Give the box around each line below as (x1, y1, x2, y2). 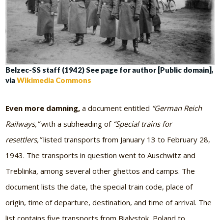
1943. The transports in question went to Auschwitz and (5, 150, 196, 160)
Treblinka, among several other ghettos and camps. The (5, 165, 195, 176)
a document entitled (82, 103, 152, 113)
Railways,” (5, 118, 40, 129)
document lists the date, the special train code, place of (5, 181, 193, 192)
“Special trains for (113, 118, 172, 129)
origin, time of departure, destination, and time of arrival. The (5, 197, 212, 207)
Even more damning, (5, 103, 82, 113)
